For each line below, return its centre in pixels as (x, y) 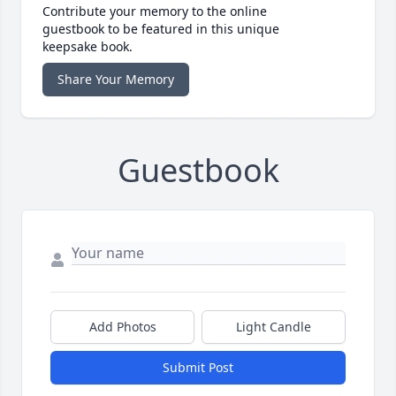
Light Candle (274, 327)
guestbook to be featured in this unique (161, 29)
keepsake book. (88, 47)
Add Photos (122, 327)
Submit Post (198, 368)
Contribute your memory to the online (155, 11)
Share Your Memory (116, 80)
